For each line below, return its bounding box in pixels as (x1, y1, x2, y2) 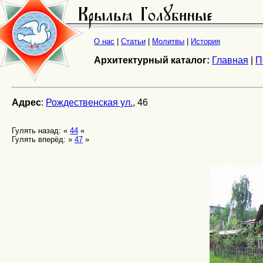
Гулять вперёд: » (12, 135, 75, 144)
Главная (212, 55, 248, 66)
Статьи (121, 37, 146, 46)
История (191, 37, 220, 46)
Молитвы (152, 37, 184, 46)
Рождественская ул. (46, 97, 133, 107)
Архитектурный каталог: (94, 55, 210, 66)
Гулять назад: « (12, 126, 70, 135)
